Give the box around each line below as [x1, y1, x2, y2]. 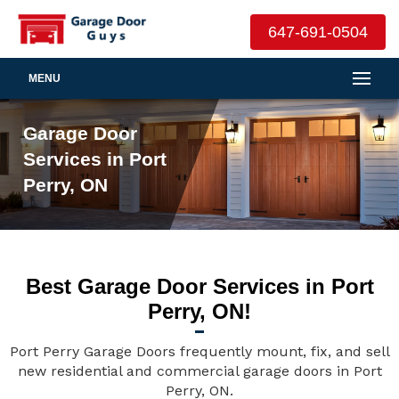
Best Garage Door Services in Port [25, 274, 374, 298]
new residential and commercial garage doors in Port [17, 362, 382, 379]
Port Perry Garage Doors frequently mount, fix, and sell [9, 343, 390, 360]
